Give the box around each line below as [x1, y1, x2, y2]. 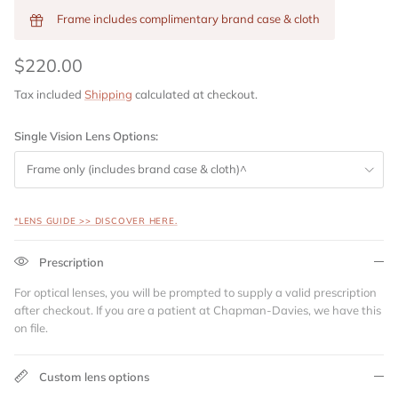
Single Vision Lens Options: [14, 129, 158, 144]
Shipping [84, 86, 132, 101]
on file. [14, 320, 48, 335]
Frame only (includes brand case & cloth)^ [27, 162, 247, 177]
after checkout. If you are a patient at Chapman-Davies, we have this [14, 302, 381, 317]
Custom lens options [39, 369, 149, 384]
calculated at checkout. [132, 86, 258, 101]
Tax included [14, 86, 84, 101]
